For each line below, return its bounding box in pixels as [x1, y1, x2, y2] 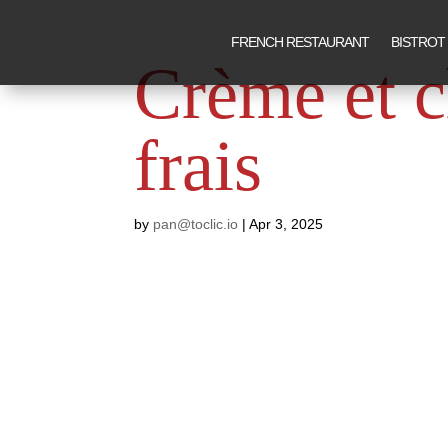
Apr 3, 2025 [249, 216, 324, 232]
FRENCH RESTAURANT [231, 34, 370, 50]
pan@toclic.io [153, 216, 239, 232]
